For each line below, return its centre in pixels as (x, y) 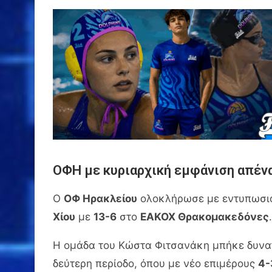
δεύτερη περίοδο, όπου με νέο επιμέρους (155, 263)
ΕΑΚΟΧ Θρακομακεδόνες (205, 216)
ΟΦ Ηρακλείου (100, 198)
